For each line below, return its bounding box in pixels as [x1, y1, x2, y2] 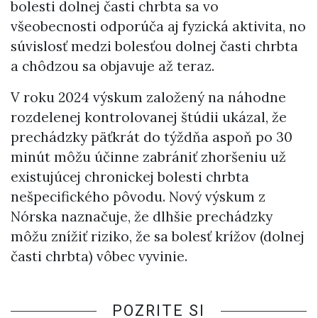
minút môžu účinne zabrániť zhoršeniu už [11, 148, 286, 165]
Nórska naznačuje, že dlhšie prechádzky [11, 207, 273, 225]
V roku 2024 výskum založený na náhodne [11, 88, 286, 106]
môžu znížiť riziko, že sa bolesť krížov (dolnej [11, 227, 305, 245]
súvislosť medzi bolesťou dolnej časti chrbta [11, 37, 298, 55]
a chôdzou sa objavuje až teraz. [11, 57, 214, 75]
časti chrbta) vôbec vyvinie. [11, 247, 187, 265]
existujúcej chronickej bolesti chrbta [11, 168, 249, 185]
